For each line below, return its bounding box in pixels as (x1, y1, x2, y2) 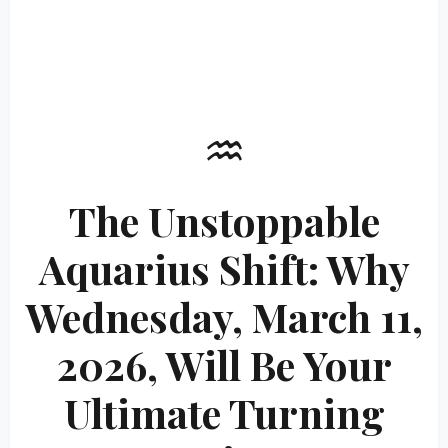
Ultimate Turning (63, 386, 385, 439)
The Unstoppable (68, 194, 380, 247)
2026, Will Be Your (56, 338, 392, 391)
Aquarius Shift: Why (38, 242, 410, 295)
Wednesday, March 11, (25, 290, 423, 343)
